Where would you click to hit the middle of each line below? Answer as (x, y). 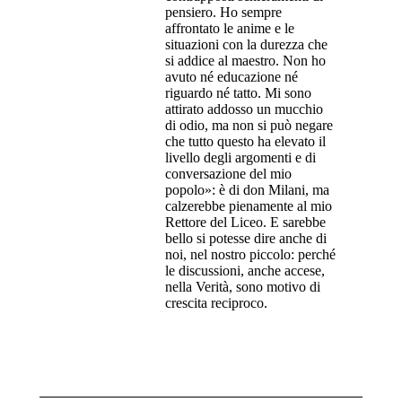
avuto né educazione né (232, 77)
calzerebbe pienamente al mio (249, 206)
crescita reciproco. (216, 303)
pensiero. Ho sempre (223, 13)
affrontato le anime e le (230, 29)
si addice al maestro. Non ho (245, 61)
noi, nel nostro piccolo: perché (250, 255)
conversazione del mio (228, 174)
